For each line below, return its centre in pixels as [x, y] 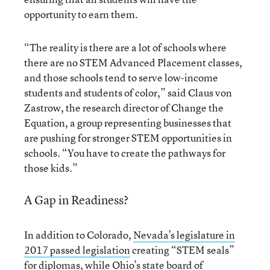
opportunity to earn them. [81, 14]
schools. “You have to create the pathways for [125, 153]
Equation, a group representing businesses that [128, 123]
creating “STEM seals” [182, 250]
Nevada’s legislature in [184, 235]
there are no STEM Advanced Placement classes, [133, 62]
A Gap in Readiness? [76, 200]
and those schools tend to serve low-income [121, 77]
